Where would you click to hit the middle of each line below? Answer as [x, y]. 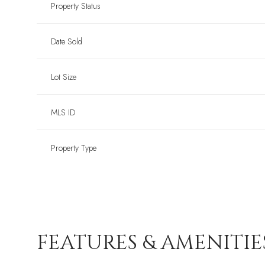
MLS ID [63, 113]
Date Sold [67, 42]
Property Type [74, 148]
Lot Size [64, 77]
